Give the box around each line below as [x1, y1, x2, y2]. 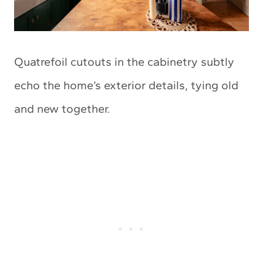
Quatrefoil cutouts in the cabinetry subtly [14, 55, 234, 69]
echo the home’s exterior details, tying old [14, 78, 238, 93]
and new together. [14, 102, 110, 116]
